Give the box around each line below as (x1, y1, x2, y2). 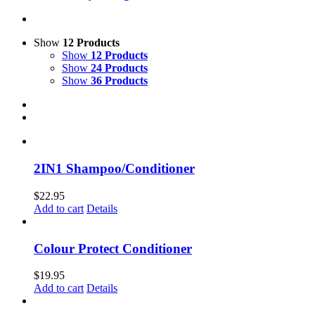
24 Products (91, 62, 148, 75)
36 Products (91, 75, 148, 87)
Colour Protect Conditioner (34, 240, 192, 256)
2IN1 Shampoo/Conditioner (34, 161, 195, 176)
